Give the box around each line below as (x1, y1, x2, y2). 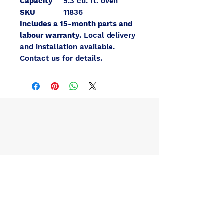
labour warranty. (20, 31, 81, 40)
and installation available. (20, 42, 115, 51)
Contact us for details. (20, 54, 102, 63)
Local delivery (81, 31, 135, 40)
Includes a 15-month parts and (20, 19, 132, 28)
